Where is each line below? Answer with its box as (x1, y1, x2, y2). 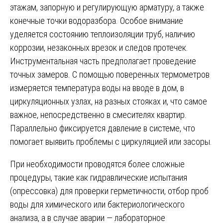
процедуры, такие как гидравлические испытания (10, 172, 187, 183)
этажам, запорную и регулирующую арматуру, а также (10, 1, 204, 12)
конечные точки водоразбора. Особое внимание (10, 15, 183, 26)
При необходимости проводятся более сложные (10, 158, 185, 169)
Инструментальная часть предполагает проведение (10, 55, 196, 66)
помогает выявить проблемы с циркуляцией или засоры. (10, 136, 212, 147)
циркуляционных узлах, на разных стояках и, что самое (10, 96, 207, 107)
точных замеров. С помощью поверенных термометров (10, 69, 210, 80)
